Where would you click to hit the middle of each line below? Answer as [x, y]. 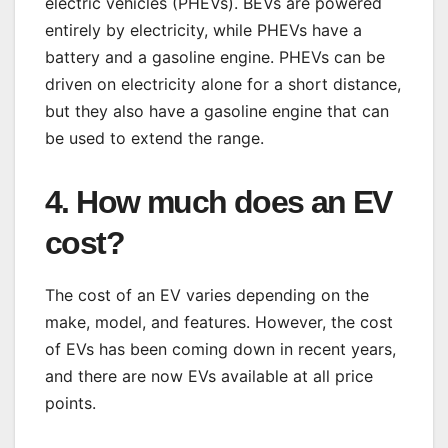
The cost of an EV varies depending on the [207, 295]
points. [70, 403]
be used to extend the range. [154, 138]
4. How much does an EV [218, 202]
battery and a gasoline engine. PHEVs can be [215, 57]
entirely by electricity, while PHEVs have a [203, 30]
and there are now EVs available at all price [209, 376]
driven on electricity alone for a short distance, [223, 84]
